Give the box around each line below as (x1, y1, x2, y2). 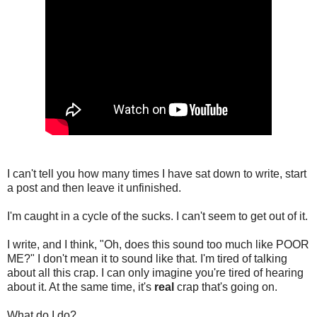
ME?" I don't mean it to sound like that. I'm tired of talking (7, 253, 287, 265)
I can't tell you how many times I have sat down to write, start (7, 168, 306, 180)
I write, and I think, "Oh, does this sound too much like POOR (7, 238, 309, 251)
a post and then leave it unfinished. (7, 182, 181, 195)
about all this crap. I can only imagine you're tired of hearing (7, 267, 304, 279)
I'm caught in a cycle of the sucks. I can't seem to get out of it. (7, 210, 308, 223)
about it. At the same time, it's (7, 281, 154, 294)
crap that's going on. (174, 281, 277, 294)
